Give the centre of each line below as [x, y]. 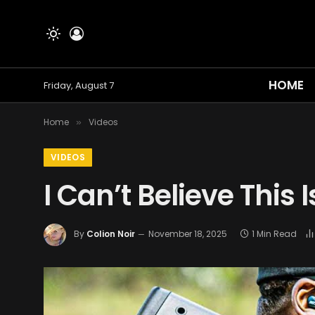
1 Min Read [274, 234]
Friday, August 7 [79, 85]
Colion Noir [111, 234]
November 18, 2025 [188, 234]
